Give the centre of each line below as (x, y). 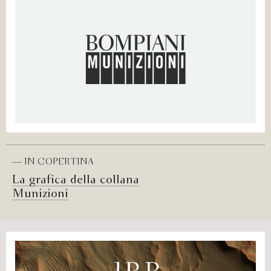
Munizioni (40, 194)
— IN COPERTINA (53, 162)
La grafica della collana (76, 181)
